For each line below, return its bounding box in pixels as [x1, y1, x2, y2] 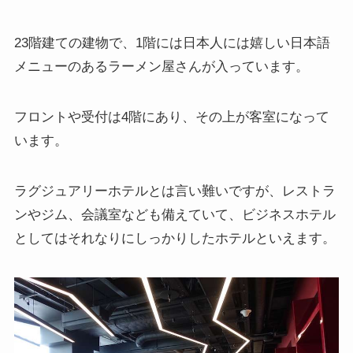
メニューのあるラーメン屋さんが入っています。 [13, 59, 309, 75]
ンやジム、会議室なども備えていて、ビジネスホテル [13, 207, 336, 223]
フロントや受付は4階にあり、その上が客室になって [13, 110, 329, 125]
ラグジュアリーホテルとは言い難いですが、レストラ [13, 184, 336, 199]
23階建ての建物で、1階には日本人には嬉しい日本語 [13, 35, 330, 51]
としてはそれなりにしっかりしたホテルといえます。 [13, 231, 336, 247]
